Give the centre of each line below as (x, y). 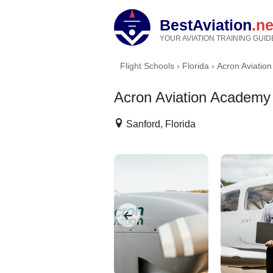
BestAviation (206, 25)
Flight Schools (147, 66)
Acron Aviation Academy (192, 97)
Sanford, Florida (160, 124)
